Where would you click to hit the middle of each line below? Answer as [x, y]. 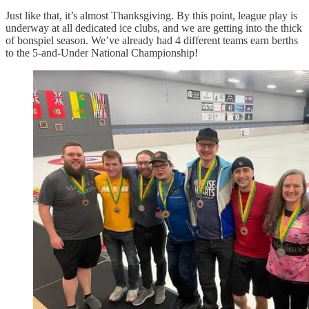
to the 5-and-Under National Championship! [102, 52]
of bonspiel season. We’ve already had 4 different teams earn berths [152, 40]
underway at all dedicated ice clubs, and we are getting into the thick [154, 28]
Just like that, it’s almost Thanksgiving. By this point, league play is [151, 15]
